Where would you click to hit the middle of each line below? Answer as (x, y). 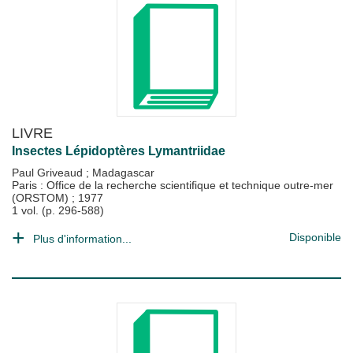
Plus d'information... (82, 239)
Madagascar (123, 173)
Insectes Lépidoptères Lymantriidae (119, 151)
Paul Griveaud (49, 173)
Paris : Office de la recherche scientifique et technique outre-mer (173, 185)
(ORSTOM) (42, 198)
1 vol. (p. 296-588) (58, 210)
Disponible (315, 237)
